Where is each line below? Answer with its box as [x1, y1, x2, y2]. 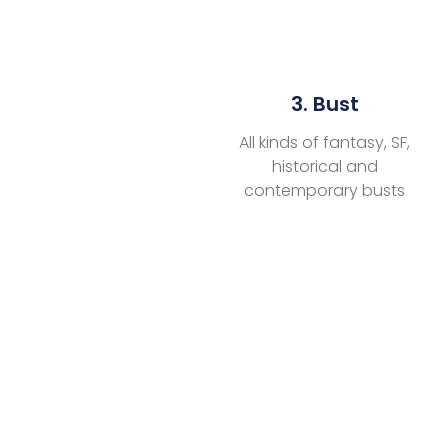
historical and [271, 154, 378, 178]
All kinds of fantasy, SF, [239, 130, 411, 154]
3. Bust [290, 89, 359, 118]
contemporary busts [244, 178, 406, 202]
